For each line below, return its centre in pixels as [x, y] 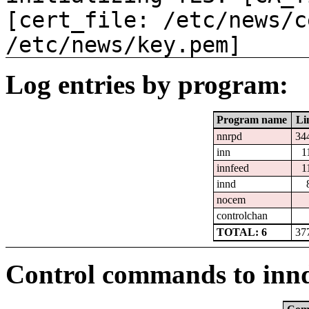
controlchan [242, 216]
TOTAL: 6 [242, 232]
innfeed [233, 168]
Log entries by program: [147, 85]
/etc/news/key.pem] [123, 45]
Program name [252, 120]
